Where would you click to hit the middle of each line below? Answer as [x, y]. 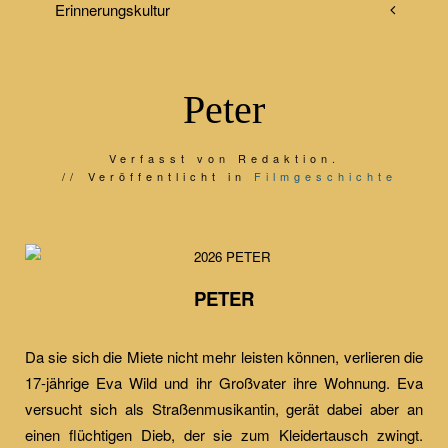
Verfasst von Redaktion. [224, 158]
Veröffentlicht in [170, 176]
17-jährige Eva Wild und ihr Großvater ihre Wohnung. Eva [224, 382]
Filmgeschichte [325, 176]
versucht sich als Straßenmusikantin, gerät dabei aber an [224, 408]
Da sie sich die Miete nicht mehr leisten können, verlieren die [224, 356]
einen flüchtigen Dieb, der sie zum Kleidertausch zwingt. [224, 434]
